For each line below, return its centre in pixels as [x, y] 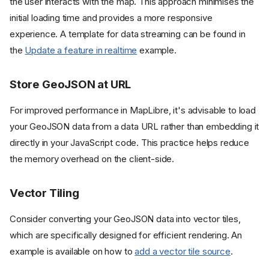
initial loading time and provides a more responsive [111, 17]
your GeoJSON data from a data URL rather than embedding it [134, 126]
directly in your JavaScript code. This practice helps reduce [130, 142]
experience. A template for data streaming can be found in [128, 34]
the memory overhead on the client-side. [92, 159]
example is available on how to [72, 251]
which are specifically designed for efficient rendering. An [126, 235]
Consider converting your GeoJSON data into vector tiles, [125, 219]
